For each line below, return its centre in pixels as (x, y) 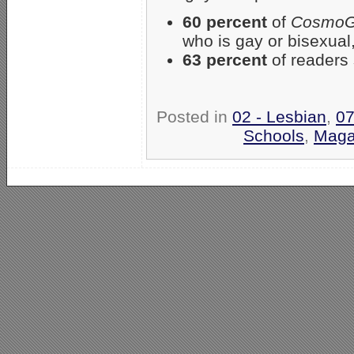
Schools (274, 136)
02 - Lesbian (279, 117)
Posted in (194, 117)
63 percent (225, 60)
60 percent (225, 22)
